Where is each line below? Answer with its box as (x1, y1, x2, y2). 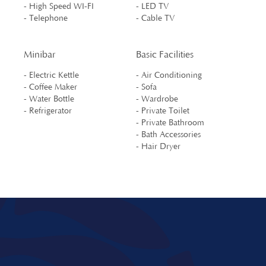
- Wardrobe (136, 94, 178, 104)
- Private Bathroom (136, 118, 204, 128)
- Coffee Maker (24, 82, 77, 92)
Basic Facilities (136, 49, 194, 60)
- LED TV (136, 1, 169, 11)
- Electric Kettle (24, 70, 79, 80)
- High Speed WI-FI (24, 1, 94, 11)
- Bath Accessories (136, 129, 201, 140)
